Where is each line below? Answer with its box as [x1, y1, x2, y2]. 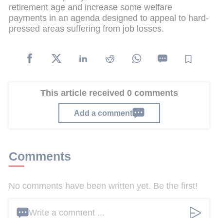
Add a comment [73, 109, 132, 118]
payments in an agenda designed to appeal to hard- [9, 13, 209, 23]
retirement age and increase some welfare [9, 2, 172, 13]
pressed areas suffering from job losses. [9, 24, 164, 34]
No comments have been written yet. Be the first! [9, 181, 198, 191]
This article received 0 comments [40, 88, 178, 98]
